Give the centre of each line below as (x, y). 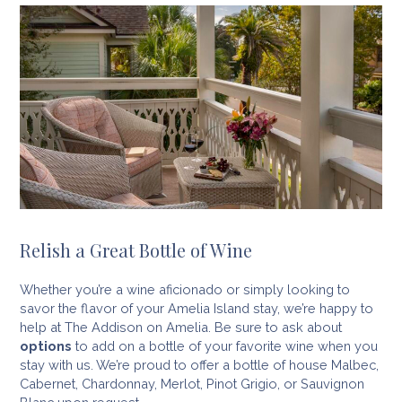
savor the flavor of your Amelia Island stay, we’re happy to (196, 308)
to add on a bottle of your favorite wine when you (224, 345)
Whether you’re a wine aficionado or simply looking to (184, 289)
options (45, 345)
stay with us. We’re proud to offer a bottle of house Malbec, (199, 364)
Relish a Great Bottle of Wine (138, 249)
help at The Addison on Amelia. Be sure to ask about (180, 327)
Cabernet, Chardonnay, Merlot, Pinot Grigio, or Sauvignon (192, 383)
